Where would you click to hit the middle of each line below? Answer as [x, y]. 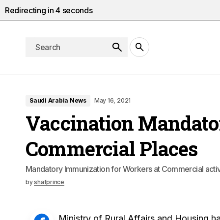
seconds [76, 10]
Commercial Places [112, 148]
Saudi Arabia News [58, 100]
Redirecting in [30, 10]
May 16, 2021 [112, 100]
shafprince [49, 182]
